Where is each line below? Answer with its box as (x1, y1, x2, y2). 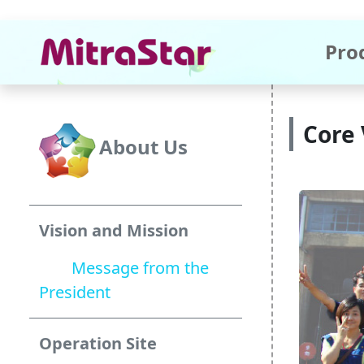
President (39, 281, 110, 303)
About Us (99, 133, 188, 161)
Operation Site (39, 332, 157, 354)
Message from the (39, 257, 209, 279)
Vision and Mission (39, 219, 188, 241)
